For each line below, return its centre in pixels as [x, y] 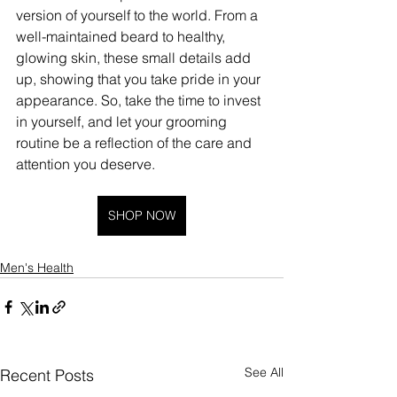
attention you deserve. [86, 163]
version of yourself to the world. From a [139, 15]
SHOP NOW [142, 215]
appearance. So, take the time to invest [140, 100]
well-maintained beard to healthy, [122, 36]
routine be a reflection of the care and [136, 142]
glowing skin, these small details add [135, 57]
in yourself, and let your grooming [123, 121]
